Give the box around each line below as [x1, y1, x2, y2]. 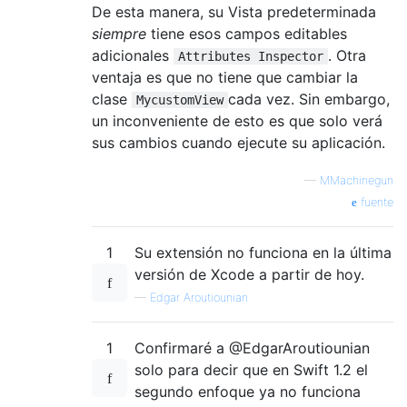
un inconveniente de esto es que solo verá [92, 112, 382, 131]
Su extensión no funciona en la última [134, 243, 392, 263]
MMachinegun [320, 174, 393, 188]
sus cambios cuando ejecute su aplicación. [92, 134, 385, 153]
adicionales [92, 46, 174, 65]
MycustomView [136, 93, 223, 108]
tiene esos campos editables [146, 25, 347, 44]
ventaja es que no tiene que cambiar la [92, 68, 358, 87]
